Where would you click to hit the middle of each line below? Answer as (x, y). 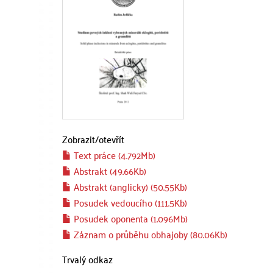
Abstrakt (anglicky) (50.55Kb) (129, 186)
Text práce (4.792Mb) (113, 155)
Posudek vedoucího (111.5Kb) (129, 202)
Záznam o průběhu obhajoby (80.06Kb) (149, 234)
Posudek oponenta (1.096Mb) (129, 218)
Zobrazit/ (80, 139)
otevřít (112, 139)
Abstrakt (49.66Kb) (109, 171)
